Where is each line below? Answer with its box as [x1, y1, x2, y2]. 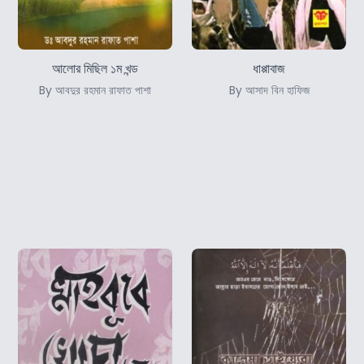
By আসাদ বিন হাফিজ [228, 82, 310, 99]
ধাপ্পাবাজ [253, 59, 285, 79]
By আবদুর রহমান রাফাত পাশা [39, 82, 151, 99]
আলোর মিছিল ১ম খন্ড [52, 59, 138, 79]
